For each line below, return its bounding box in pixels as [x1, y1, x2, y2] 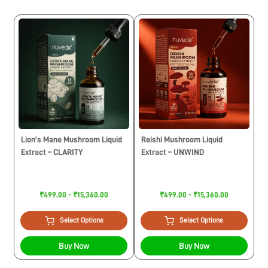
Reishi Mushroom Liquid [141, 135, 223, 144]
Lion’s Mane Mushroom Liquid [21, 135, 123, 144]
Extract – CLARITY [21, 148, 84, 157]
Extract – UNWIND [141, 148, 204, 157]
